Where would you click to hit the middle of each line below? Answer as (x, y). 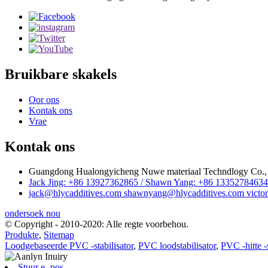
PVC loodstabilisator (177, 246)
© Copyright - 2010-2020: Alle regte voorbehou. (97, 224)
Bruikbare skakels (61, 74)
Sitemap (59, 235)
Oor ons (44, 99)
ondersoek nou (33, 214)
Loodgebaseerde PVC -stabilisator (69, 246)
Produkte (22, 235)
